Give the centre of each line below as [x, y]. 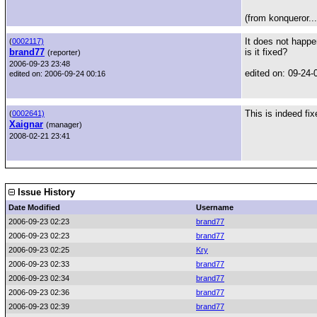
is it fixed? [266, 52]
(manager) [64, 125]
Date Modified [34, 207]
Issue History [45, 192]
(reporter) [64, 52]
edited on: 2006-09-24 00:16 [57, 74]
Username [215, 207]
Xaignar [26, 124]
